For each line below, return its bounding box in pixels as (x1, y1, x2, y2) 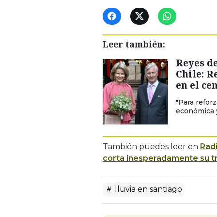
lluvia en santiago (113, 184, 182, 194)
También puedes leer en (103, 141, 200, 151)
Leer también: (103, 38, 165, 50)
